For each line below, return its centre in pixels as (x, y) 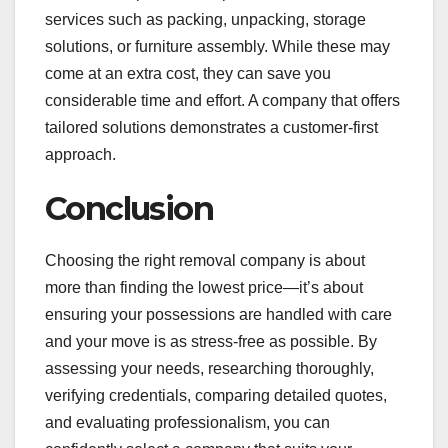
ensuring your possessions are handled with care (218, 314)
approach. (80, 154)
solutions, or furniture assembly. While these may (217, 46)
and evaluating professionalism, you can (187, 422)
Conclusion (129, 208)
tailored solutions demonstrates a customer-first (211, 127)
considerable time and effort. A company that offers (222, 100)
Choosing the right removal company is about (205, 260)
